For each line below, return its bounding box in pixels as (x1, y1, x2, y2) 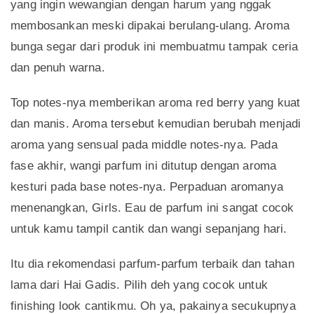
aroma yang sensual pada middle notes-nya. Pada (11, 138, 278, 152)
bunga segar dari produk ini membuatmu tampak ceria (11, 40, 299, 54)
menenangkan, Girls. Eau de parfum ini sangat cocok (11, 201, 294, 215)
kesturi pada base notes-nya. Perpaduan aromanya (11, 180, 283, 194)
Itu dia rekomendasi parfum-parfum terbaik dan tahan (11, 257, 294, 271)
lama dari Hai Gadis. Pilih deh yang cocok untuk (11, 278, 268, 292)
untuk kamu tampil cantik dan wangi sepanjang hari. (11, 222, 287, 236)
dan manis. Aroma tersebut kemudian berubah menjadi (11, 117, 301, 131)
